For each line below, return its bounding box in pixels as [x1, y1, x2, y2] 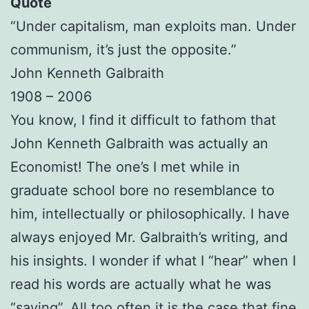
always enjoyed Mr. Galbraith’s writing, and [10, 228, 288, 246]
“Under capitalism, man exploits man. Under [10, 17, 296, 34]
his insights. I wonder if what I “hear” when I [10, 252, 296, 269]
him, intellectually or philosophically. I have [10, 205, 290, 222]
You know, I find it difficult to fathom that [10, 111, 276, 128]
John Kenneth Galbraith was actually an [10, 134, 268, 152]
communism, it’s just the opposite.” [10, 41, 237, 58]
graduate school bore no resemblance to [10, 181, 275, 199]
